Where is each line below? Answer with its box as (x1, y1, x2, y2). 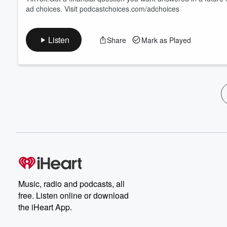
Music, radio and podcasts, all (18, 178, 125, 190)
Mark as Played (141, 34, 191, 45)
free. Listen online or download (18, 190, 129, 201)
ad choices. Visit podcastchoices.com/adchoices (26, 4, 179, 14)
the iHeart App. (18, 201, 72, 213)
